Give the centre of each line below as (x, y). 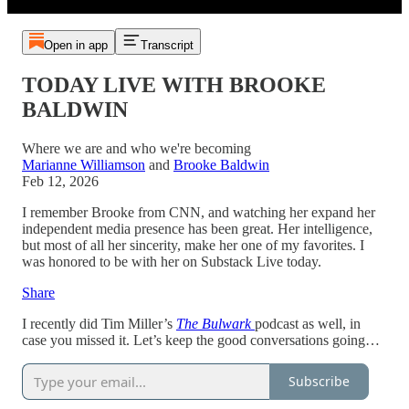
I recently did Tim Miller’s (99, 323)
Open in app (75, 45)
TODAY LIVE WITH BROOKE (174, 84)
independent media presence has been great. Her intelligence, (197, 228)
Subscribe (319, 382)
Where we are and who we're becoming (136, 148)
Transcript (167, 45)
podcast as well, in (308, 323)
